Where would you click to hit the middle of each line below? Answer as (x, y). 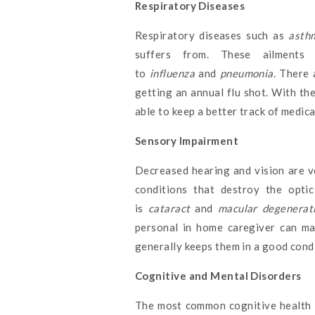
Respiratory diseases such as (212, 36)
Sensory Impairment (187, 141)
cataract (169, 208)
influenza (173, 73)
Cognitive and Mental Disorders (218, 276)
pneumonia (246, 73)
